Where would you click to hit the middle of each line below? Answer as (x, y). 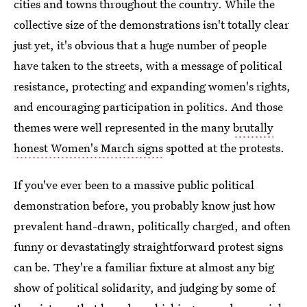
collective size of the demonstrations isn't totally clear (151, 24)
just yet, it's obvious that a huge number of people (140, 45)
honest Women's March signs (88, 148)
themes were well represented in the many (123, 127)
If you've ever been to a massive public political (134, 185)
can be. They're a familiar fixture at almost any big (144, 267)
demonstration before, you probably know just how (145, 205)
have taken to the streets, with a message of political (148, 65)
